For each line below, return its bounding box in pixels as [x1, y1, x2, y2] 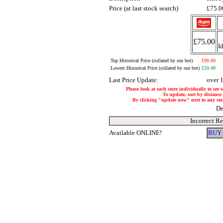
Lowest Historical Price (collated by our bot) [111, 65, 200, 71]
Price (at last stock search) [109, 4, 178, 12]
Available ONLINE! [109, 129, 162, 136]
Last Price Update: [109, 76, 158, 84]
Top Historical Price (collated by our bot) [111, 58, 193, 63]
